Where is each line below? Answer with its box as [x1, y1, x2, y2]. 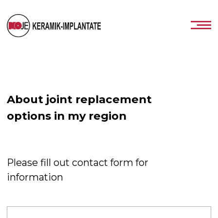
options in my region [5, 78, 91, 88]
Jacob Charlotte [15, 157, 68, 166]
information [5, 122, 45, 131]
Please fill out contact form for [5, 111, 106, 120]
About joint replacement [5, 66, 109, 76]
